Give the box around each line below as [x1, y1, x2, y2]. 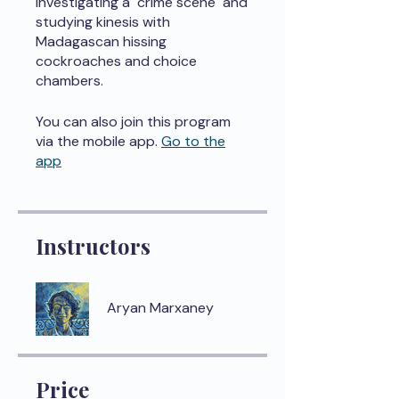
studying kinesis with [36, 12, 170, 31]
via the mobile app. [36, 132, 158, 151]
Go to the [161, 132, 225, 151]
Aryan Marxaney [107, 298, 214, 317]
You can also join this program [36, 112, 231, 131]
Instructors [36, 232, 151, 260]
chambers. [36, 71, 103, 90]
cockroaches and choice [36, 52, 197, 70]
